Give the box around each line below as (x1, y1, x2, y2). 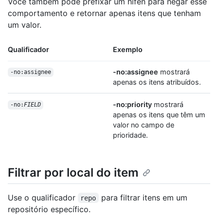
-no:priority (113, 100, 152, 109)
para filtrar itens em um (98, 192, 190, 202)
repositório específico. (8, 204, 91, 214)
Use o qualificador (8, 192, 78, 202)
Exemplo (113, 45, 143, 54)
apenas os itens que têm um (113, 110, 205, 119)
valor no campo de (113, 120, 174, 129)
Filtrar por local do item (8, 165, 139, 180)
